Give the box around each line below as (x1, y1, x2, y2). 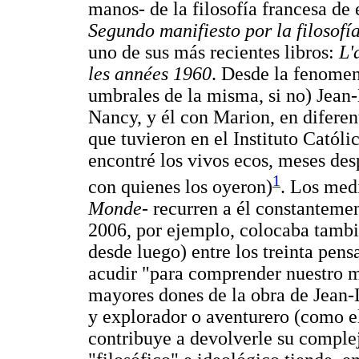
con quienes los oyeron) (88, 176, 272, 198)
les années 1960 (88, 63, 212, 85)
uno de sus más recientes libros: (88, 42, 339, 63)
